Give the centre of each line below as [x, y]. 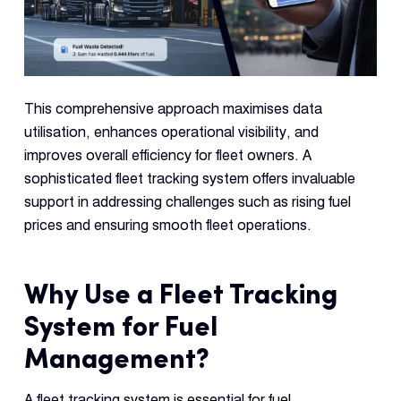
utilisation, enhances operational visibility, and [171, 132]
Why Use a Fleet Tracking [180, 294]
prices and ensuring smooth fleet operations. [167, 226]
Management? [116, 358]
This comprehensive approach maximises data [173, 109]
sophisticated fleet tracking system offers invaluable [189, 179]
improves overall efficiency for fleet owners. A [167, 156]
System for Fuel [120, 326]
